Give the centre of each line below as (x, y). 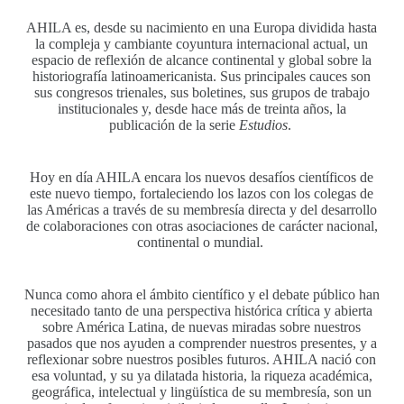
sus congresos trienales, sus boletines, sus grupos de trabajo (202, 92)
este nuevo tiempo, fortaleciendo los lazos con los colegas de (202, 193)
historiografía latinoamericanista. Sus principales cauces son (202, 76)
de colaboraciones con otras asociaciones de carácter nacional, (202, 225)
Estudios (263, 124)
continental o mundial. (202, 242)
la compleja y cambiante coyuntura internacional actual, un (202, 43)
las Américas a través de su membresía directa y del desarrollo (202, 209)
